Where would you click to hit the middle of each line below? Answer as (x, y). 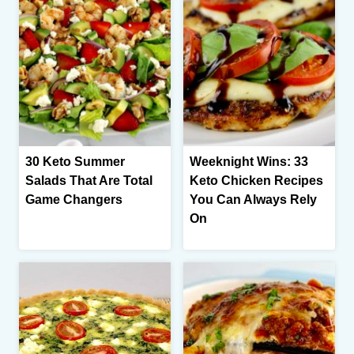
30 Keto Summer (75, 161)
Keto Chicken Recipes (256, 180)
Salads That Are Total (89, 180)
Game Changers (74, 199)
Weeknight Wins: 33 (249, 161)
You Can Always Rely (253, 199)
